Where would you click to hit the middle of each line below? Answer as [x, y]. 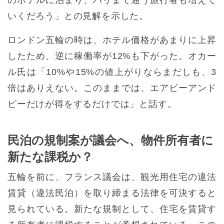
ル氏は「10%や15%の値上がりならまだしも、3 [112, 72]
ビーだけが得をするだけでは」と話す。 [92, 104]
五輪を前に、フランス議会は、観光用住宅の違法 [112, 177]
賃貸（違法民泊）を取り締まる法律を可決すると [112, 193]
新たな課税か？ [50, 157]
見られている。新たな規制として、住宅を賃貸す [112, 209]
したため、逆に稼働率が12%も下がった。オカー [112, 56]
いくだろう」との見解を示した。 [78, 16]
